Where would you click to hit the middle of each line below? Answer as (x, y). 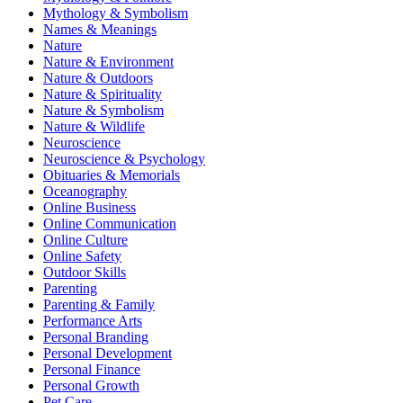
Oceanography (85, 191)
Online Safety (82, 255)
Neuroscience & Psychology (124, 158)
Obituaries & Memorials (112, 175)
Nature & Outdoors (98, 77)
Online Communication (110, 223)
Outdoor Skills (85, 272)
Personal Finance (92, 369)
